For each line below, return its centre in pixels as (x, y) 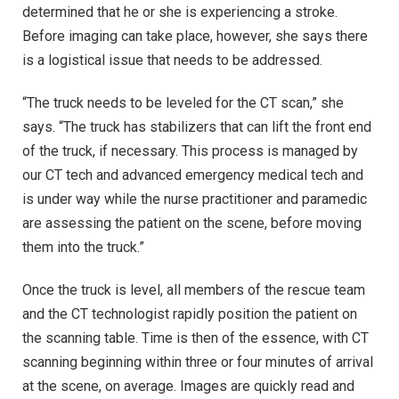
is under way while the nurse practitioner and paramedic (195, 199)
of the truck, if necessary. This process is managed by (190, 151)
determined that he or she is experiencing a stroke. (180, 12)
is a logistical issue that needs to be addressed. (172, 61)
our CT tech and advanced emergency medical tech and (193, 175)
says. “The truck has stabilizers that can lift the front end (197, 127)
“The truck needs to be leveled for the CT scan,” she (183, 103)
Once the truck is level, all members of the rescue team (194, 289)
